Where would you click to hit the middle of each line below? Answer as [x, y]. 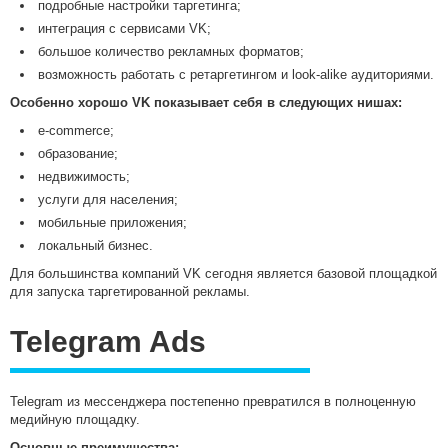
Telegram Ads [108, 342]
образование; [78, 154]
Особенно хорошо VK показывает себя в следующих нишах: [206, 103]
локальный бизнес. [95, 246]
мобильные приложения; [112, 223]
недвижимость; [84, 177]
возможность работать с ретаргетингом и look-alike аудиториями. [236, 75]
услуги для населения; [108, 200]
